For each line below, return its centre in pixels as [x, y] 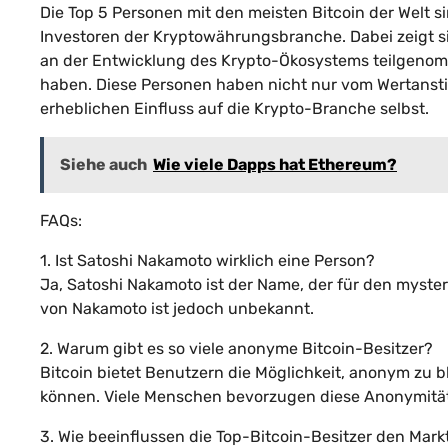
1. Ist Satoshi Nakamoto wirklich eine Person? [207, 260]
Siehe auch [103, 164]
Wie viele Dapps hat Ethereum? [275, 164]
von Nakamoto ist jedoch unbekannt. [177, 308]
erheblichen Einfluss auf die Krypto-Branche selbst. [234, 108]
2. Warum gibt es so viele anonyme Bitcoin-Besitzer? [236, 348]
